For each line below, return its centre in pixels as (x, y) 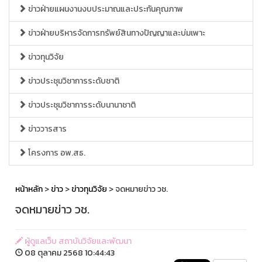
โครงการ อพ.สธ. (56, 153)
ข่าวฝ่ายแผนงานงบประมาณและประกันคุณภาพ (105, 9)
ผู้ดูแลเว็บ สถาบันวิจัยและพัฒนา (77, 241)
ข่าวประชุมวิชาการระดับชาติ (73, 81)
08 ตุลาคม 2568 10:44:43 (69, 253)
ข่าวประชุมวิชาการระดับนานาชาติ (81, 105)
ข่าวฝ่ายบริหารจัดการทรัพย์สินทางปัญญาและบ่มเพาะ (116, 33)
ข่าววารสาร (46, 129)
